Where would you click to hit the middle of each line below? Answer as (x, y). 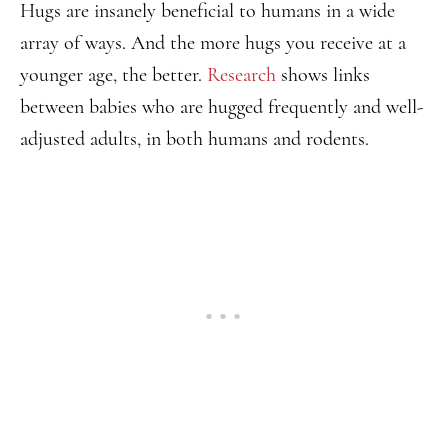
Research (241, 75)
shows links (323, 75)
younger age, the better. (113, 75)
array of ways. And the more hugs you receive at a (213, 43)
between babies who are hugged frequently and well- (221, 107)
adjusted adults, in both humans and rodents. (194, 139)
